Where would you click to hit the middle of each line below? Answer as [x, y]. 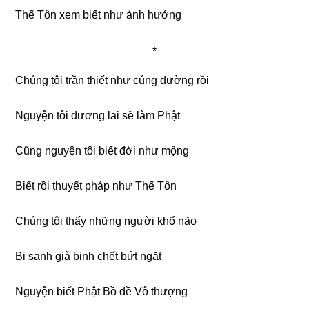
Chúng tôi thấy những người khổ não [106, 221]
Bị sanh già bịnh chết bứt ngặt [89, 256]
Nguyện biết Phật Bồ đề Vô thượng [102, 291]
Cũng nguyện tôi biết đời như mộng [102, 150]
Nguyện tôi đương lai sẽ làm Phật [98, 115]
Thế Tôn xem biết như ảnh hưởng [99, 14]
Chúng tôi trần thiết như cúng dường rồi [112, 80]
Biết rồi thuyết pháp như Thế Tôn [96, 186]
